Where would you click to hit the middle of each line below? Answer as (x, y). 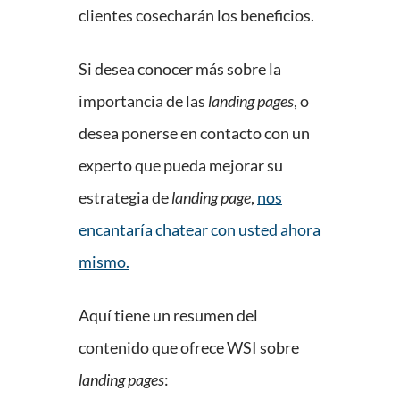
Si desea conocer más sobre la (180, 69)
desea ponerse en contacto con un (194, 133)
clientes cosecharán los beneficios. (196, 16)
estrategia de (125, 198)
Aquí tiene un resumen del (168, 316)
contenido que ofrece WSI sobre (189, 348)
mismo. (104, 262)
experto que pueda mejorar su (181, 166)
